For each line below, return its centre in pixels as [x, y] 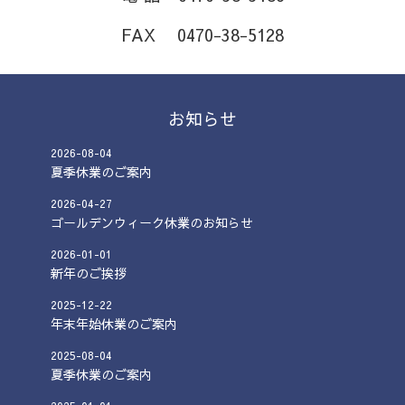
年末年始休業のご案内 [114, 324]
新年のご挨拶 [89, 273]
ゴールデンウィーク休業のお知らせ [152, 222]
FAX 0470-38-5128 [202, 34]
